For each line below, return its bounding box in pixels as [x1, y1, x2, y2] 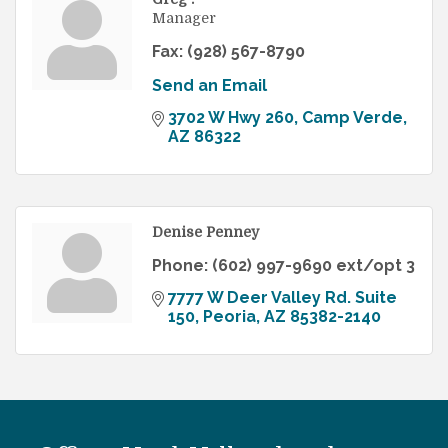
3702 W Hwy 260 [168, 108, 294, 128]
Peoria [203, 307, 256, 327]
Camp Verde [302, 108, 403, 128]
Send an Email [152, 76, 267, 96]
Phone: [152, 256, 208, 276]
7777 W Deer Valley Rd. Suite [168, 288, 397, 308]
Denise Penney [152, 224, 259, 241]
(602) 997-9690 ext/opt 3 [212, 256, 415, 276]
